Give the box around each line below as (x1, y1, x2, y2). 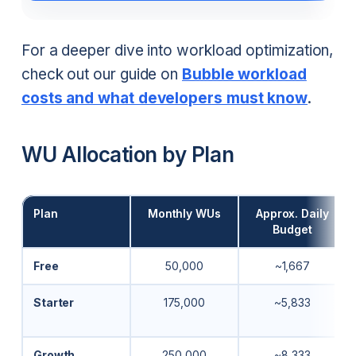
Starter (33, 295, 75, 309)
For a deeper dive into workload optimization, (21, 41, 334, 60)
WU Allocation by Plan (21, 142, 234, 168)
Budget (273, 222, 312, 236)
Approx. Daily (255, 206, 329, 220)
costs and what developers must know (21, 88, 308, 107)
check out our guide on (21, 64, 183, 83)
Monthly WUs (147, 206, 221, 220)
